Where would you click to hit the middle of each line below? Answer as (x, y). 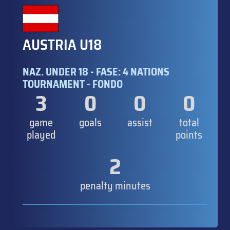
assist (140, 122)
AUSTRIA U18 (62, 44)
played (41, 135)
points (189, 135)
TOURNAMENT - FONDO (73, 84)
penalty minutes (115, 186)
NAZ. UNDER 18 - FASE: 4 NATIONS (96, 72)
